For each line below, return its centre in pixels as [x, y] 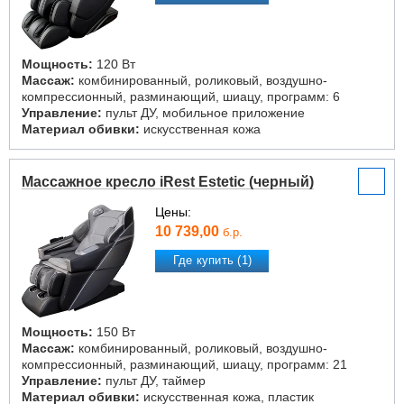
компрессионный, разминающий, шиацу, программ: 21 [184, 364]
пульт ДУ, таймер [154, 381]
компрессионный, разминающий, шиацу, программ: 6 [181, 96]
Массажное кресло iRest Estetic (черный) [168, 182]
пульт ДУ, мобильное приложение [203, 113]
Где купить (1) [212, 261]
